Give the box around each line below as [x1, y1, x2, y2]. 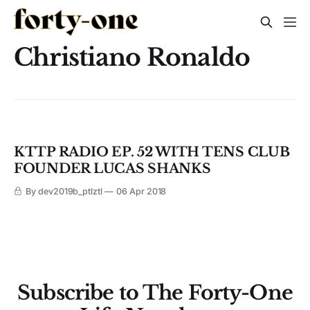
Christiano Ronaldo [14, 42, 250, 72]
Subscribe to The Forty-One [17, 280, 293, 306]
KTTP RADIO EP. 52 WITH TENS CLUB [14, 144, 290, 161]
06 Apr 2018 [116, 186, 167, 197]
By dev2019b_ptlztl [25, 186, 103, 197]
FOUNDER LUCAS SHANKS [14, 161, 211, 177]
